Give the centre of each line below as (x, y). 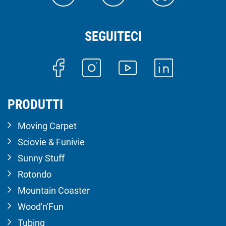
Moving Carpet (47, 126)
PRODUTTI (35, 104)
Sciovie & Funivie (51, 142)
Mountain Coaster (54, 190)
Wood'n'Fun (41, 206)
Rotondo (35, 174)
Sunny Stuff (41, 158)
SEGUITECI (113, 37)
